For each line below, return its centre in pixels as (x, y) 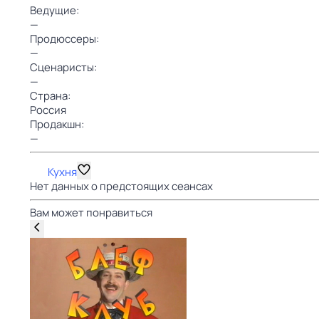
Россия (48, 110)
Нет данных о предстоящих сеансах (121, 186)
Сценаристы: (63, 67)
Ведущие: (54, 10)
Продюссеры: (64, 39)
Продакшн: (57, 124)
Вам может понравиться (91, 213)
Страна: (50, 96)
